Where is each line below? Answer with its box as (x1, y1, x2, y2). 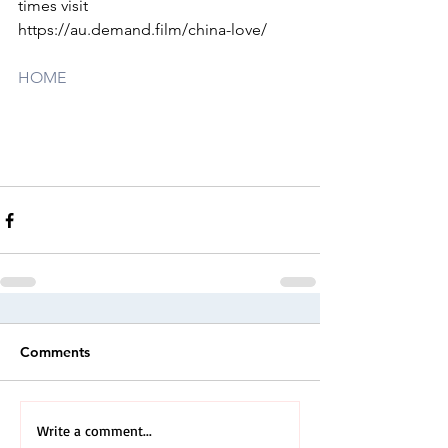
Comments (20, 343, 90, 362)
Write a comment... (37, 421, 152, 439)
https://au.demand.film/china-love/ (18, 20, 267, 40)
